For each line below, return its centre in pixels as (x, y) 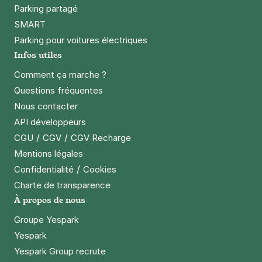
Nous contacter (46, 106)
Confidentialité (44, 170)
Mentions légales (49, 154)
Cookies (100, 170)
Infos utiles (38, 55)
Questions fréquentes (58, 91)
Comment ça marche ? (60, 75)
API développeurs (50, 122)
